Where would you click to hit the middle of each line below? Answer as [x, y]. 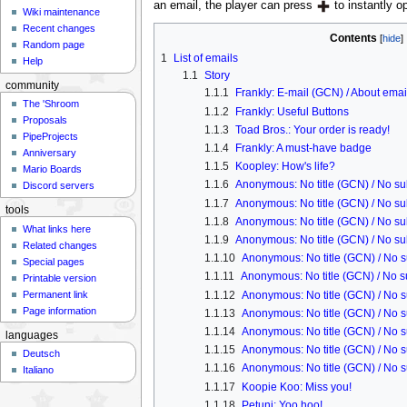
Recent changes [60, 29]
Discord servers [59, 186]
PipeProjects [51, 137]
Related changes [60, 245]
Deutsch [42, 354]
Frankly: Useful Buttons [292, 111]
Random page [54, 45]
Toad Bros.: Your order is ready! [312, 129]
